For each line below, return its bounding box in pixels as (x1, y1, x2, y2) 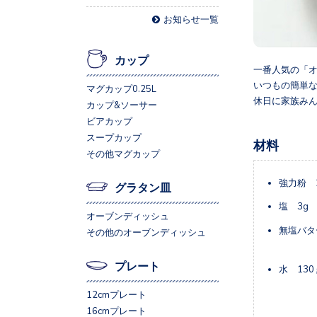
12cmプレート (86, 289, 146, 299)
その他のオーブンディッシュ (86, 227, 206, 237)
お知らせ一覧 (163, 14, 219, 24)
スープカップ (86, 132, 142, 142)
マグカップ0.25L (86, 83, 156, 93)
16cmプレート (86, 306, 146, 316)
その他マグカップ (86, 149, 160, 158)
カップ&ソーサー (86, 100, 157, 110)
